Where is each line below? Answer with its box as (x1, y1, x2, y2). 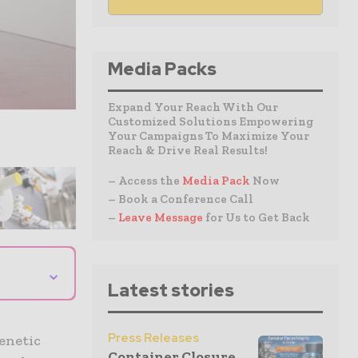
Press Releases (108, 330, 199, 346)
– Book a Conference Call (108, 192, 253, 206)
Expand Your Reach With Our (108, 100, 278, 114)
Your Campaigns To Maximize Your (108, 129, 309, 143)
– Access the (108, 173, 182, 188)
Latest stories (108, 279, 234, 302)
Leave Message (118, 210, 205, 225)
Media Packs (108, 58, 217, 81)
